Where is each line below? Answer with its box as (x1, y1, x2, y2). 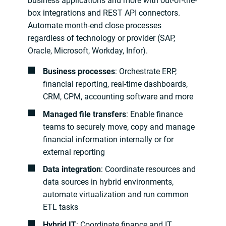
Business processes (42, 67, 115, 77)
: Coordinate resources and (100, 164, 196, 175)
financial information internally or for (42, 134, 174, 144)
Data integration (42, 164, 101, 175)
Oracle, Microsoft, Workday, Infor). (28, 46, 148, 56)
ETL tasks (42, 202, 78, 212)
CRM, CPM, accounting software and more (42, 92, 193, 102)
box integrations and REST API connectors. (28, 8, 181, 18)
